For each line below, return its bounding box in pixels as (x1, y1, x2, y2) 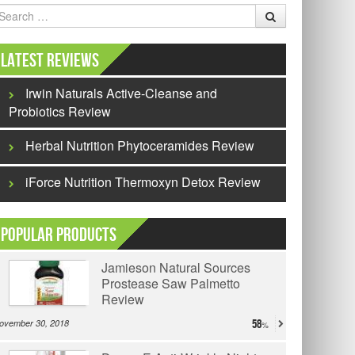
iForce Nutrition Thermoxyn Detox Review (25, 173, 261, 191)
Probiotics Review (9, 102, 111, 120)
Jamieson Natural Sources (101, 258, 250, 277)
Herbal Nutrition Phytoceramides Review (25, 136, 254, 155)
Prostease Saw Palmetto (101, 274, 240, 292)
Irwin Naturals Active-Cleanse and (25, 84, 217, 102)
